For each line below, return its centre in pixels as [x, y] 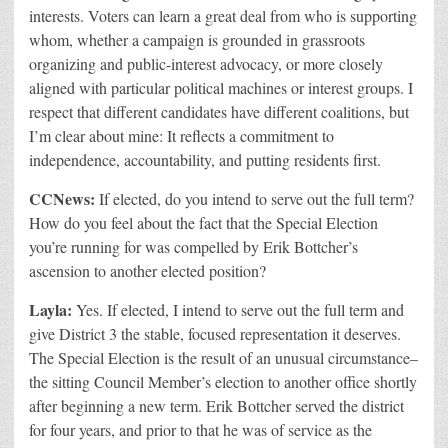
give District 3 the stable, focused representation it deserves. [215, 333]
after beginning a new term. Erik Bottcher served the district [216, 405]
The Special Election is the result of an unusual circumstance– [223, 357]
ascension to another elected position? [147, 270]
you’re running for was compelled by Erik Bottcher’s [193, 246]
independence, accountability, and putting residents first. [205, 159]
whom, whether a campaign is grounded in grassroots [197, 39]
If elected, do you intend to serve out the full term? [256, 198]
